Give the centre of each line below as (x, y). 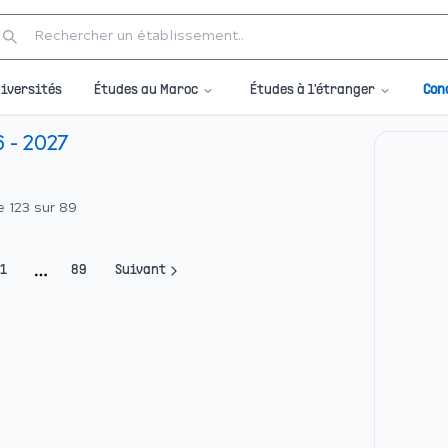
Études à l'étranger (312, 90)
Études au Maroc (146, 90)
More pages (87, 285)
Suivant (140, 270)
